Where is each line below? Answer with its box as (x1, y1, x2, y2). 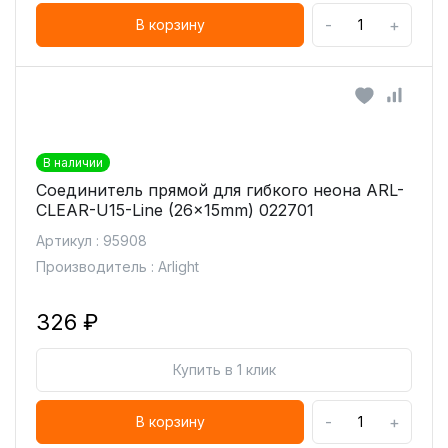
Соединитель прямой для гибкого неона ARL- (36, 180, 404, 200)
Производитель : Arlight (36, 258, 199, 275)
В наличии (43, 155, 103, 170)
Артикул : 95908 (36, 232, 147, 249)
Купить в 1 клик (172, 361, 276, 378)
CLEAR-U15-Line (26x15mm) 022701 (36, 200, 314, 220)
